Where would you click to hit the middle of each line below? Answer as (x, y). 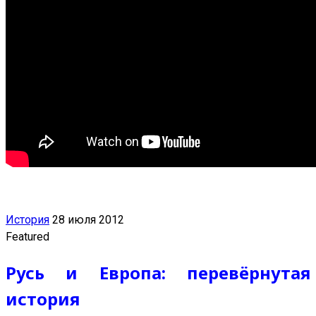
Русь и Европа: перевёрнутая (158, 272)
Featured (28, 236)
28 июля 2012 (88, 219)
